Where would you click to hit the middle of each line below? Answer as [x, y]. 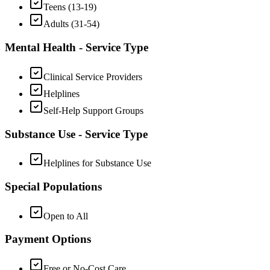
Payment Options [48, 239]
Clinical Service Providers [93, 77]
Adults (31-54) [71, 24]
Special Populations [53, 187]
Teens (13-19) [70, 7]
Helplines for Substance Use [97, 163]
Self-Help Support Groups [93, 110]
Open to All [66, 216]
